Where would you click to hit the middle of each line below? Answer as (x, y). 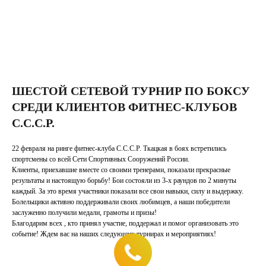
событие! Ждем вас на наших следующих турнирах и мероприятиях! (114, 234)
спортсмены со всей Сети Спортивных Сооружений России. (101, 159)
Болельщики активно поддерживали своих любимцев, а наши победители (121, 202)
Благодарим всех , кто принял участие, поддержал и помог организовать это (125, 223)
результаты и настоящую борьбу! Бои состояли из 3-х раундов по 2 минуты (124, 180)
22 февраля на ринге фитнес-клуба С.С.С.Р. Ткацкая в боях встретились (119, 148)
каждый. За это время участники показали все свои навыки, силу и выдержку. (128, 191)
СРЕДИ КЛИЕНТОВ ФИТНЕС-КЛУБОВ (124, 107)
